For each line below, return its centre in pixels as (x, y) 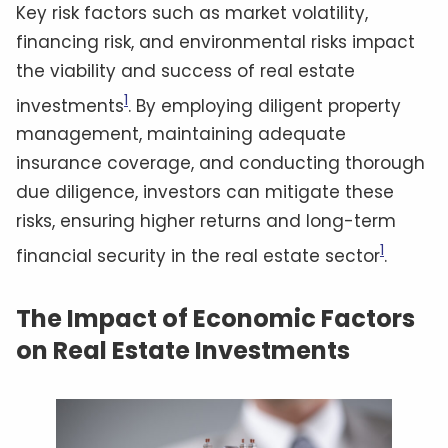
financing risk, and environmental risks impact (215, 41)
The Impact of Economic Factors (215, 318)
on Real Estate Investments (183, 350)
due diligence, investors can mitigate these (205, 192)
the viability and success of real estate (185, 70)
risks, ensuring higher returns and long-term (206, 221)
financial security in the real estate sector (198, 255)
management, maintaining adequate (181, 134)
